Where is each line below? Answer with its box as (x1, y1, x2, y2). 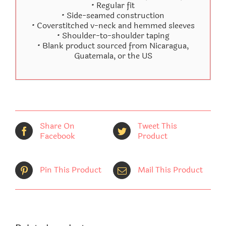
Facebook (40, 129, 75, 142)
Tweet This (138, 119, 177, 132)
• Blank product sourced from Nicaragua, (37, 39, 189, 52)
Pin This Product (40, 163, 101, 177)
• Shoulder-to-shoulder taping (56, 29, 169, 42)
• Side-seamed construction (62, 9, 164, 22)
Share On (40, 119, 75, 132)
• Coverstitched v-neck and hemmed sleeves (31, 19, 195, 32)
